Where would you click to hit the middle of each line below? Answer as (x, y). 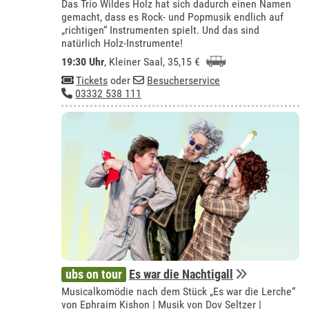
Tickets (92, 81)
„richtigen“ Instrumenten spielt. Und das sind (161, 30)
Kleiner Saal (136, 62)
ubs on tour (94, 274)
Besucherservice (184, 81)
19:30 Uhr (83, 62)
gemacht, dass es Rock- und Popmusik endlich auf (173, 17)
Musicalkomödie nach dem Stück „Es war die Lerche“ (179, 291)
